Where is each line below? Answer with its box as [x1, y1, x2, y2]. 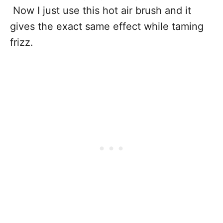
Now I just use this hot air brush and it [10, 4, 191, 17]
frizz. [10, 36, 33, 49]
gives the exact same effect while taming [10, 20, 204, 33]
